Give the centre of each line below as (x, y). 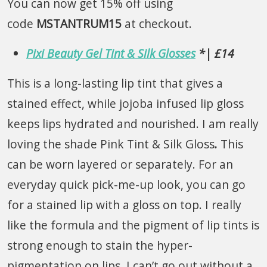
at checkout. (157, 23)
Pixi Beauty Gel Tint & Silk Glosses (111, 53)
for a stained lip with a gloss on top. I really (124, 204)
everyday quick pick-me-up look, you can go (126, 184)
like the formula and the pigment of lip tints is (133, 225)
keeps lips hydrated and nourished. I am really (133, 123)
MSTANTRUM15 (79, 23)
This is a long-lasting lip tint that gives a (115, 83)
